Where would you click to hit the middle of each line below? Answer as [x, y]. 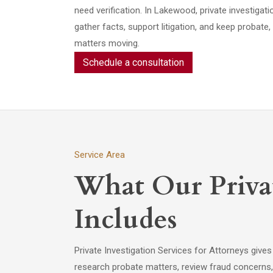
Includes [126, 219]
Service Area [100, 155]
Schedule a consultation [133, 62]
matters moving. [107, 43]
